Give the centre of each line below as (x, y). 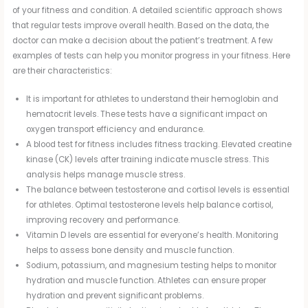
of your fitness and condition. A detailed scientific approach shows (148, 11)
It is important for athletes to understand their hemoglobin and (153, 99)
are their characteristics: (63, 71)
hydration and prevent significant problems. (115, 296)
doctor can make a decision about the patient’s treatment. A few (143, 41)
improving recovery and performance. (103, 220)
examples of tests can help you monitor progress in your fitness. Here (152, 56)
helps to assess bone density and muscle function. (130, 251)
